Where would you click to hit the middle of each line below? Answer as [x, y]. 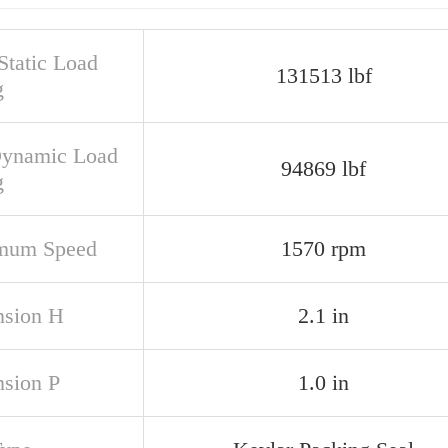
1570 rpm [323, 248]
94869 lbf [323, 168]
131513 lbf [323, 75]
